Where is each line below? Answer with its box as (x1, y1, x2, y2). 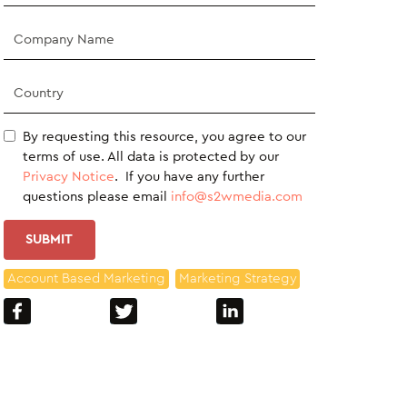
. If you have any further (114, 169, 264, 184)
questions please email (22, 189, 171, 203)
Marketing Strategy (178, 271, 297, 285)
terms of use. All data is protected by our (22, 149, 279, 164)
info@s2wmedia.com (170, 189, 303, 203)
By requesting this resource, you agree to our (22, 129, 306, 144)
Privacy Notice (22, 169, 114, 184)
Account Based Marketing (6, 271, 165, 285)
